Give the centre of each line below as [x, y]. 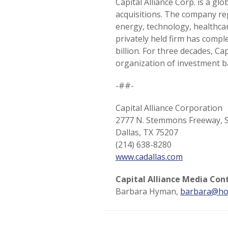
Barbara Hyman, [148, 191]
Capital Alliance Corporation [169, 108]
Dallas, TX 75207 [147, 132]
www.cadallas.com [149, 157]
